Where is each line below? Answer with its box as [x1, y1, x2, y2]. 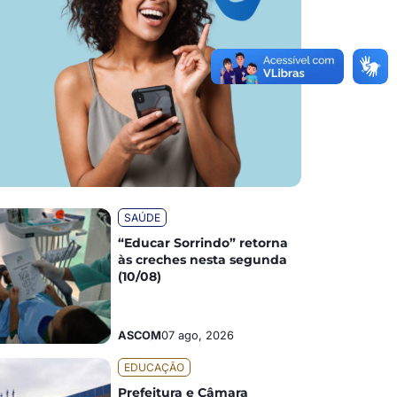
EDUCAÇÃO [124, 361, 185, 375]
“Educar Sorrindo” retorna [118, 235, 289, 252]
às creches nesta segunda [118, 252, 288, 269]
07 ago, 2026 [161, 329, 235, 343]
